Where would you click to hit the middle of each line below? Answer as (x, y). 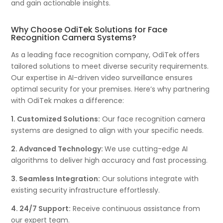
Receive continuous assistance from (136, 208)
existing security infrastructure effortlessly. (86, 190)
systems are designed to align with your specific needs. (108, 130)
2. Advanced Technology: (58, 149)
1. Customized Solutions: (56, 119)
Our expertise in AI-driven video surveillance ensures (102, 77)
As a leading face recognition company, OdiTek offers (106, 55)
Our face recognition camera (153, 119)
